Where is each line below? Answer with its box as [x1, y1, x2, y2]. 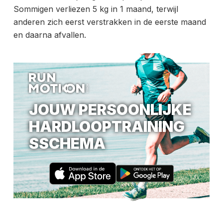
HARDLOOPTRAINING [29, 117, 185, 135]
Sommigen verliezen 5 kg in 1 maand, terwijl [13, 4, 178, 14]
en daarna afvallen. [13, 30, 86, 40]
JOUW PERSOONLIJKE [29, 100, 192, 118]
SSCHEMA [29, 134, 106, 152]
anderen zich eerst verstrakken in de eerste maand [13, 17, 206, 27]
